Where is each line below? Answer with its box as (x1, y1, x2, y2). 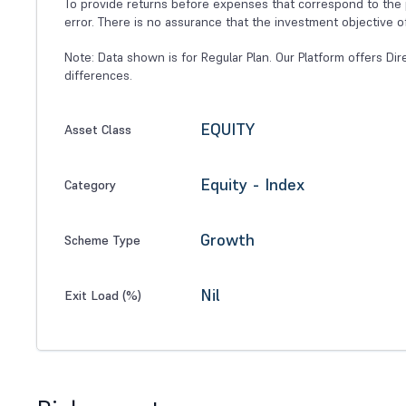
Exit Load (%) (64, 286, 141, 304)
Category (64, 176, 116, 193)
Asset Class (64, 121, 131, 138)
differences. (64, 67, 132, 84)
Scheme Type (64, 231, 140, 248)
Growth (200, 229, 255, 251)
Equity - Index (200, 174, 304, 196)
